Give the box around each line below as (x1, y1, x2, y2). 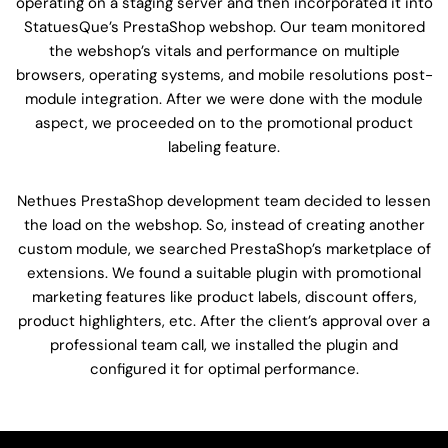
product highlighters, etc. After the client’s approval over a (18, 310, 430, 331)
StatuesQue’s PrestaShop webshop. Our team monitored (23, 16, 425, 37)
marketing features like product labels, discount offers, (31, 286, 417, 307)
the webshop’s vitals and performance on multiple (48, 40, 400, 61)
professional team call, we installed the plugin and (50, 334, 398, 355)
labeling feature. (168, 136, 280, 157)
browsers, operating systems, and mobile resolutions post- (15, 64, 433, 85)
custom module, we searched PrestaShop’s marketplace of (17, 238, 431, 259)
